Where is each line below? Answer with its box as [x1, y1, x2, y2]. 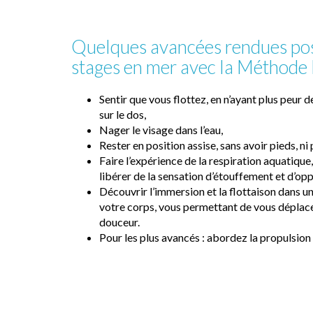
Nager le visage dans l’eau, [99, 122, 223, 136]
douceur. [99, 214, 140, 228]
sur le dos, [99, 107, 146, 121]
